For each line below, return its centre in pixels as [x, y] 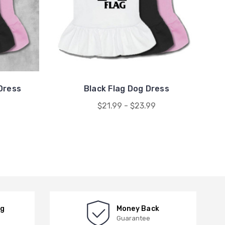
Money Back [138, 209]
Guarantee [133, 218]
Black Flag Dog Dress [126, 89]
